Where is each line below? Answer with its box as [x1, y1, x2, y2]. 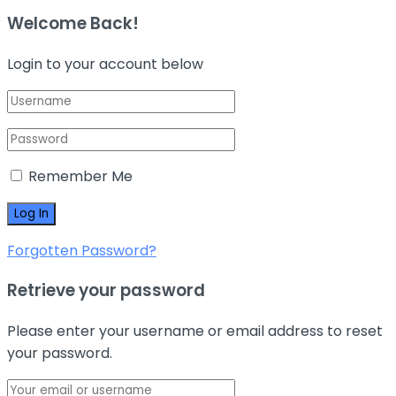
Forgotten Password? [7, 240, 156, 261]
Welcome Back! [7, 11, 139, 35]
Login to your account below [7, 53, 203, 74]
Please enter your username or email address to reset [7, 321, 383, 342]
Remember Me [28, 165, 133, 187]
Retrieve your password [7, 278, 205, 303]
